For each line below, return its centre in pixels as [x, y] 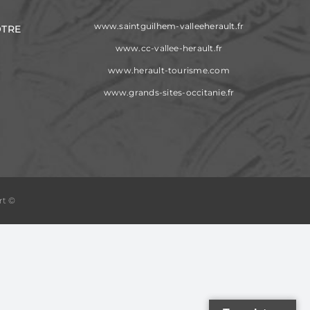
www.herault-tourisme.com [169, 70]
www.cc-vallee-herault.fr [169, 48]
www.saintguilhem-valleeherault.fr [169, 26]
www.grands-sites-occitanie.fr [169, 92]
